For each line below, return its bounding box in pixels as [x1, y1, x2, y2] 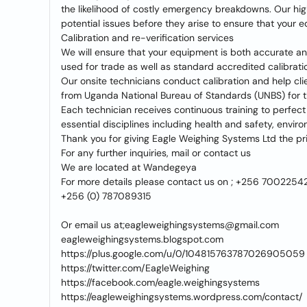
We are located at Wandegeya [61, 161, 197, 173]
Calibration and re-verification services [61, 32, 234, 44]
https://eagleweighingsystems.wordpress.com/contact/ [61, 291, 302, 303]
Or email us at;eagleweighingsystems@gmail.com [61, 219, 279, 231]
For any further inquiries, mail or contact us [61, 147, 251, 159]
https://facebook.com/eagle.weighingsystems [61, 276, 260, 288]
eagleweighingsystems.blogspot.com [61, 233, 223, 245]
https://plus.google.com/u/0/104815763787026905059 [61, 247, 305, 260]
